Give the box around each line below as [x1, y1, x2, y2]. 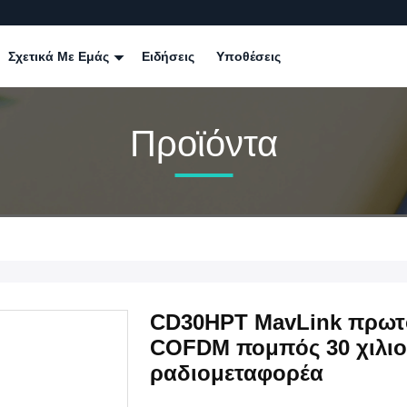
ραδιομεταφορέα [150, 361, 323, 385]
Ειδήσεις [142, 49, 194, 64]
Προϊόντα [129, 123, 278, 164]
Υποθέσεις [216, 49, 281, 64]
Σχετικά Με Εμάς [8, 49, 113, 64]
